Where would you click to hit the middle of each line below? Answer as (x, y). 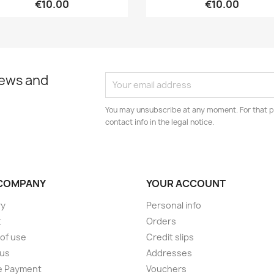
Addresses (169, 253)
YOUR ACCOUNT (186, 183)
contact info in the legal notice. (160, 122)
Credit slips (170, 237)
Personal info (174, 205)
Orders (161, 221)
